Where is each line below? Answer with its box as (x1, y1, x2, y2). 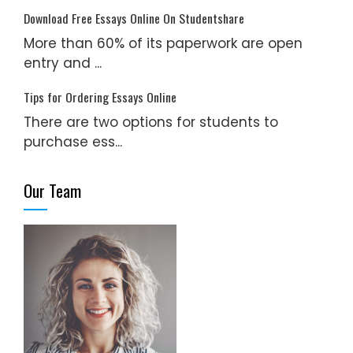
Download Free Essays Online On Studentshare (24, 9, 244, 28)
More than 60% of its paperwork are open (24, 34, 303, 53)
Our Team (24, 178, 81, 203)
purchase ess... (24, 132, 122, 151)
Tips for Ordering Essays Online (24, 87, 176, 106)
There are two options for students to (24, 113, 278, 132)
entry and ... (24, 54, 102, 72)
